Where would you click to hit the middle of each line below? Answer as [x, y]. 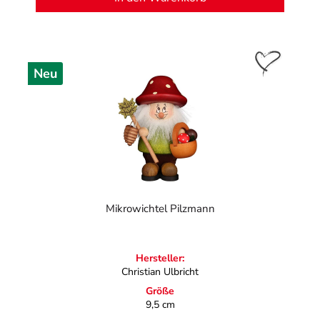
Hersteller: [160, 259]
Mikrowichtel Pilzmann [160, 209]
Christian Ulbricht [160, 272]
